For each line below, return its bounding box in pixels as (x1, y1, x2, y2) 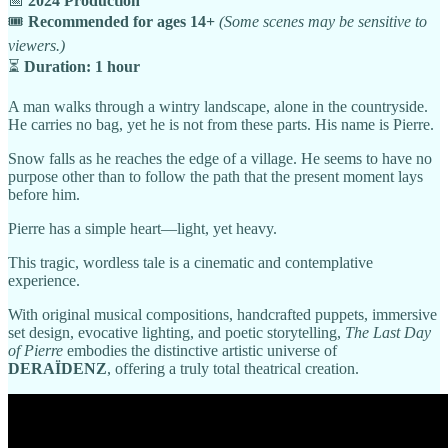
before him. (8, 186, 80, 204)
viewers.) (8, 37, 65, 55)
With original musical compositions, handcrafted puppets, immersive (8, 306, 437, 324)
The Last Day (345, 324, 431, 342)
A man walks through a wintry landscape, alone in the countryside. (8, 98, 428, 116)
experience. (8, 272, 80, 290)
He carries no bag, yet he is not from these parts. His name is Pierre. (8, 116, 434, 134)
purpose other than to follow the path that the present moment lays (8, 168, 423, 186)
